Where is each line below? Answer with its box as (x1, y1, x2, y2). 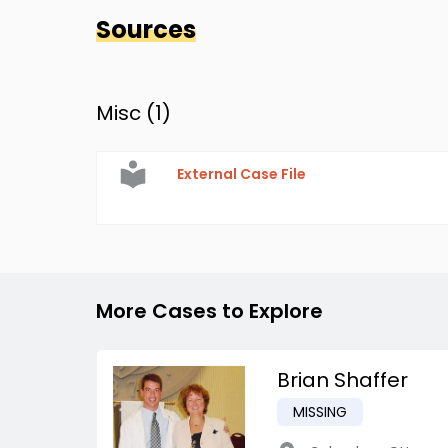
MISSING (293, 402, 347, 422)
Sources (96, 13, 196, 46)
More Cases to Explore (96, 297, 323, 325)
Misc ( (96, 99, 155, 127)
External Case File (177, 164, 306, 184)
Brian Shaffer (277, 366, 408, 394)
